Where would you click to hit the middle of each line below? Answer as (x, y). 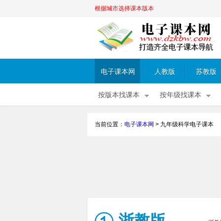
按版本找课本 (119, 95)
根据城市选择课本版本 (124, 8)
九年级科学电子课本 (187, 124)
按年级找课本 (181, 95)
